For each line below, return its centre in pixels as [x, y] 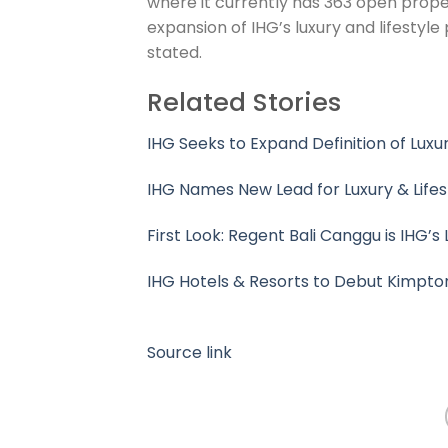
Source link [189, 352]
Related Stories [244, 101]
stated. [174, 52]
